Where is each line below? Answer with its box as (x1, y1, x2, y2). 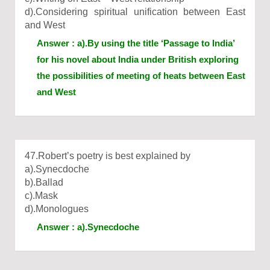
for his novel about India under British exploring (37, 54, 239, 64)
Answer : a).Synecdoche (37, 222, 139, 232)
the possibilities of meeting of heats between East (37, 71, 245, 81)
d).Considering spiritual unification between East (25, 7, 245, 17)
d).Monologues (25, 204, 89, 214)
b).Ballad (25, 177, 63, 187)
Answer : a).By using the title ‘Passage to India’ (37, 38, 234, 48)
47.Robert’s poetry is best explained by (25, 151, 190, 161)
